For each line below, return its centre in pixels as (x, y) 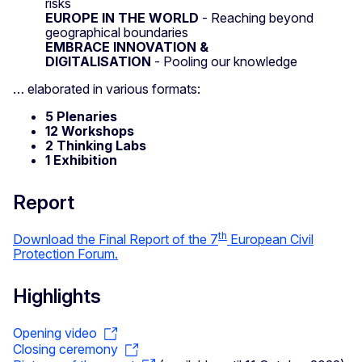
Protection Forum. (65, 254)
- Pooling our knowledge (224, 62)
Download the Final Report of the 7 (116, 240)
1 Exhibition (81, 160)
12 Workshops (90, 131)
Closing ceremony (65, 349)
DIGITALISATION (98, 62)
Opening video (55, 333)
